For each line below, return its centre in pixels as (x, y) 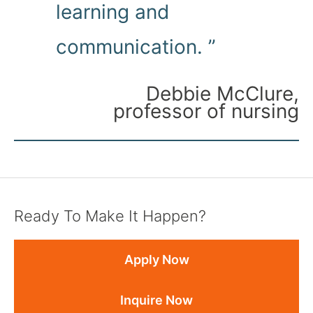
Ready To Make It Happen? (110, 216)
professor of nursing (206, 111)
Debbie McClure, (223, 93)
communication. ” (136, 46)
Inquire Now (156, 300)
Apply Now (156, 260)
